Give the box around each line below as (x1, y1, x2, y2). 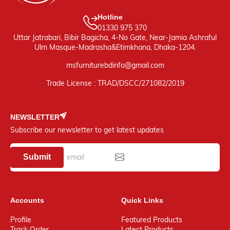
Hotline (98, 13, 123, 22)
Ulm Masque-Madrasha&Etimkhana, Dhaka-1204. (34, 43, 196, 52)
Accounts (10, 196, 44, 204)
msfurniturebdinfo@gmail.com (66, 61, 164, 70)
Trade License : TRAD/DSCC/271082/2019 (46, 79, 184, 88)
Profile (10, 215, 31, 224)
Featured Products (121, 215, 182, 224)
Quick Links (121, 196, 163, 204)
